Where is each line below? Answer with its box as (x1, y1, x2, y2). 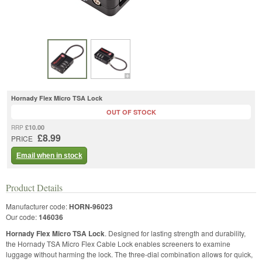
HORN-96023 (69, 201, 113, 212)
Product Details (6, 181, 63, 194)
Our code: (6, 211, 39, 222)
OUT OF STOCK (106, 107, 156, 116)
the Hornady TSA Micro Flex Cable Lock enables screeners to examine (6, 238, 230, 249)
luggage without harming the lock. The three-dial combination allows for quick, (6, 249, 253, 259)
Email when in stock (16, 151, 82, 160)
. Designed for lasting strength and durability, (105, 227, 246, 238)
